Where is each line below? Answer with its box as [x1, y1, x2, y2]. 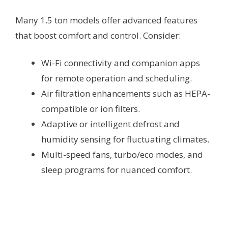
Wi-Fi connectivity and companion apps [41, 57, 200, 69]
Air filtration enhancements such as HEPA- [41, 88, 210, 100]
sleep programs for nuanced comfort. [41, 164, 192, 176]
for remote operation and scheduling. [41, 72, 192, 84]
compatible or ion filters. [41, 103, 140, 115]
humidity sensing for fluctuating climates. [41, 133, 209, 146]
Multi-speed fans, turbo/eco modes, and [41, 149, 203, 161]
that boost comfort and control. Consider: [15, 30, 181, 42]
